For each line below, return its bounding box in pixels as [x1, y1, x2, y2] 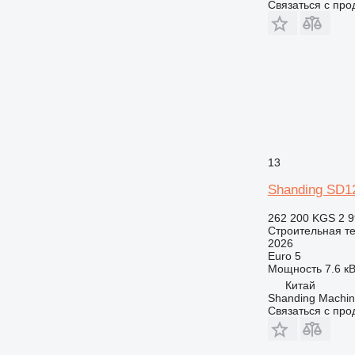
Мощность [267, 261, 322, 275]
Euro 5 [267, 249, 301, 262]
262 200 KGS [267, 211, 335, 224]
